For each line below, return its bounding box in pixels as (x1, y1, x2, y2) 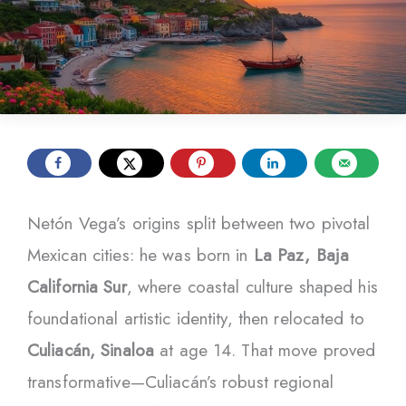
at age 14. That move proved (154, 337, 376, 362)
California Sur (27, 274, 127, 299)
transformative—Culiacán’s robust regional (27, 369, 333, 394)
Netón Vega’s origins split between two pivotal (27, 210, 371, 236)
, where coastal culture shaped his (126, 274, 378, 299)
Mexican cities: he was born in (27, 242, 254, 267)
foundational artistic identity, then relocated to (27, 305, 364, 331)
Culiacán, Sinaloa (27, 337, 155, 362)
